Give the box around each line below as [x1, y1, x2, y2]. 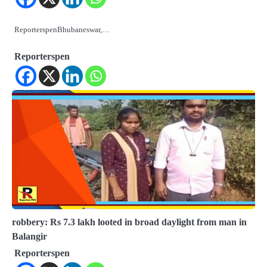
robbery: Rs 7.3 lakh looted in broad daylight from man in [12, 217, 247, 228]
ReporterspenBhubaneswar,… [14, 25, 110, 35]
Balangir [12, 231, 47, 242]
